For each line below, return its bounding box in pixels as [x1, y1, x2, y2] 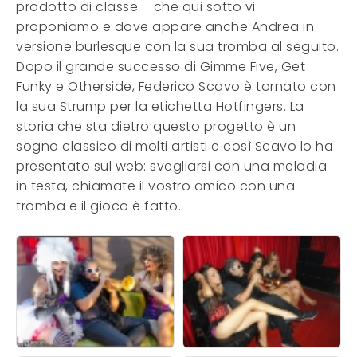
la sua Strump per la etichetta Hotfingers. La [16, 97, 304, 116]
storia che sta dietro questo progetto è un [16, 117, 296, 135]
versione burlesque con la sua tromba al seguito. [16, 37, 339, 56]
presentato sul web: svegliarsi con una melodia [16, 157, 327, 175]
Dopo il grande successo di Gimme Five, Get [16, 57, 305, 76]
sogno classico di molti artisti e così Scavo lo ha [16, 137, 333, 155]
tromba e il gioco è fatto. [16, 197, 181, 215]
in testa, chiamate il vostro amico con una [16, 177, 295, 195]
